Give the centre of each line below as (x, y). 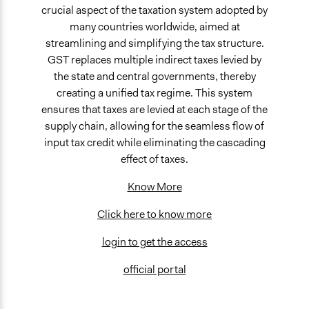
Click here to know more (154, 214)
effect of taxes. (154, 159)
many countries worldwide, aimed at (154, 27)
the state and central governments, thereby (154, 76)
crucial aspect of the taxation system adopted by (154, 10)
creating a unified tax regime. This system (154, 93)
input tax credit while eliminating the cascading (154, 142)
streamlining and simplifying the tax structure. (154, 43)
